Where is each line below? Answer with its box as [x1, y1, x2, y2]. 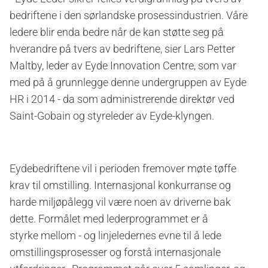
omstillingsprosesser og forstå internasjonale [10, 246, 221, 259]
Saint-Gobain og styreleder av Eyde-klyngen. [10, 109, 214, 123]
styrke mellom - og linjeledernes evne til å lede [10, 229, 221, 242]
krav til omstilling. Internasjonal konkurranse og [10, 179, 231, 192]
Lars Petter [184, 42, 235, 56]
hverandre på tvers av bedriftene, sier [10, 42, 181, 56]
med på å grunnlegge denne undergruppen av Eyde [10, 76, 246, 89]
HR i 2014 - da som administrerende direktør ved [10, 93, 234, 106]
